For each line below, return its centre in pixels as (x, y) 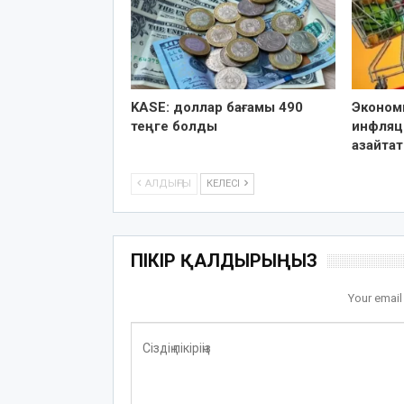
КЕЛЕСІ (224, 183)
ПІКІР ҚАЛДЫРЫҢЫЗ (224, 260)
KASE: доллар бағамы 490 (216, 107)
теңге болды (174, 126)
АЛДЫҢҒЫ (166, 183)
